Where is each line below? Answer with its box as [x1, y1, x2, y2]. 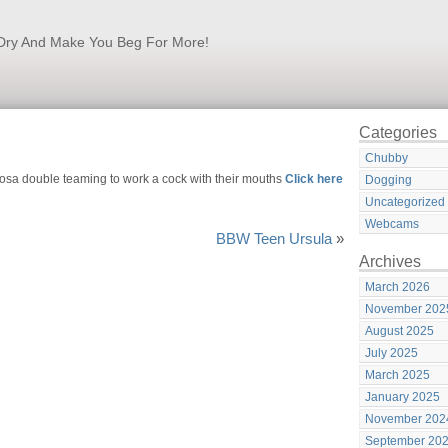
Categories [359, 124, 437, 141]
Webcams [365, 217, 419, 231]
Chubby [365, 151, 408, 165]
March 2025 [365, 368, 430, 382]
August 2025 [365, 324, 434, 338]
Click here [285, 172, 343, 186]
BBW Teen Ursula [216, 231, 332, 247]
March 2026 [365, 280, 430, 294]
